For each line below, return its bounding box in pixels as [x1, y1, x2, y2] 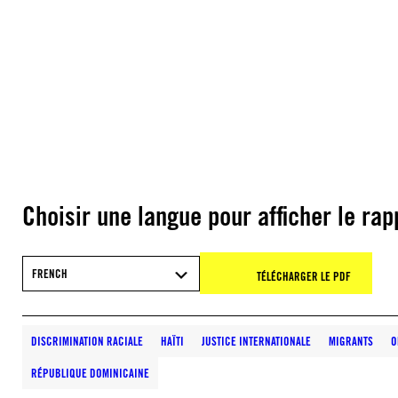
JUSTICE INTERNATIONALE [202, 334, 311, 348]
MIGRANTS [329, 334, 373, 348]
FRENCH [32, 266, 68, 281]
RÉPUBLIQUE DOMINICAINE [31, 366, 149, 380]
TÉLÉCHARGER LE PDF [257, 269, 351, 283]
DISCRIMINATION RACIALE [31, 334, 143, 348]
